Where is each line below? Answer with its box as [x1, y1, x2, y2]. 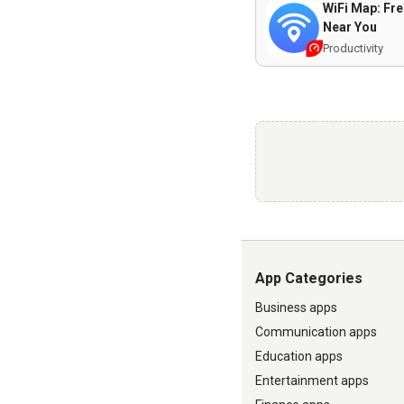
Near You [323, 19, 377, 34]
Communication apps [255, 325, 377, 339]
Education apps [255, 349, 343, 363]
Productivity [323, 41, 383, 55]
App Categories [255, 270, 363, 287]
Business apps [255, 300, 337, 315]
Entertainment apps [255, 373, 369, 388]
